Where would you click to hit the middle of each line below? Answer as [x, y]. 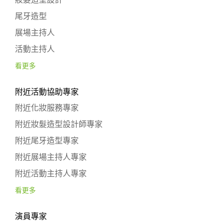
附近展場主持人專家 [51, 157]
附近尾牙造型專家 [47, 141]
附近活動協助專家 [47, 92]
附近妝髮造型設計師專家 [59, 124]
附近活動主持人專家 [51, 173]
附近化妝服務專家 [47, 108]
